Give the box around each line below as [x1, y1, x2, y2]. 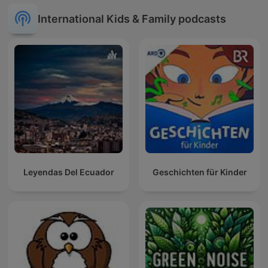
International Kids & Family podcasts [38, 12, 226, 25]
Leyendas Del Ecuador [23, 167, 114, 178]
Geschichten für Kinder [152, 167, 247, 178]
